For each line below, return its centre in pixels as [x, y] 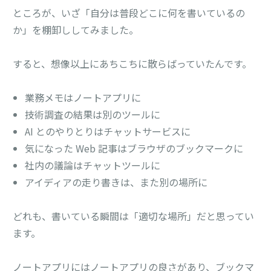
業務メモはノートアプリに [83, 97]
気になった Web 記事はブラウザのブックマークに [134, 148]
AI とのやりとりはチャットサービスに [108, 131]
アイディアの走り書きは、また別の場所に [116, 182]
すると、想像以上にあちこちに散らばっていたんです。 [132, 63]
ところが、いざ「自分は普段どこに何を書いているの [129, 12]
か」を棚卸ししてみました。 [76, 29]
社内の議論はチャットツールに [93, 165]
